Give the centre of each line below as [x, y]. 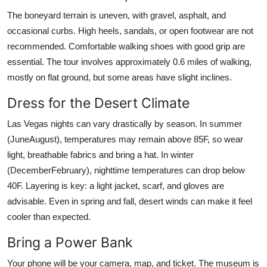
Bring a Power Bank [70, 242]
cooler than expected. [49, 216]
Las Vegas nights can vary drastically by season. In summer [125, 123]
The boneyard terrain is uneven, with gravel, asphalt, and [117, 15]
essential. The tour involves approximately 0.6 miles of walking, [129, 61]
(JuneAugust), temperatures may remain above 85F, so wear [125, 139]
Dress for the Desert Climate [98, 103]
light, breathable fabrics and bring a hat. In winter [100, 154]
